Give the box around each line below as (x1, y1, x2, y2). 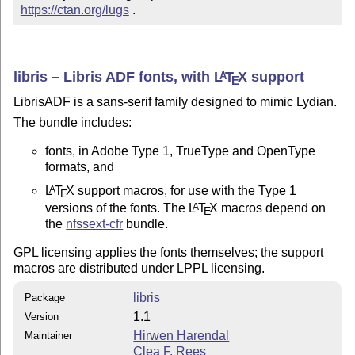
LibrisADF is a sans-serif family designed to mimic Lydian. (13, 94, 338, 109)
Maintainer (25, 330, 73, 342)
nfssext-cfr (66, 216, 124, 231)
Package (25, 292, 66, 304)
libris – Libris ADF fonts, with (13, 69, 215, 85)
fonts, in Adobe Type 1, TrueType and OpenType (45, 143, 316, 158)
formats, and (45, 159, 115, 174)
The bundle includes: (13, 115, 132, 129)
